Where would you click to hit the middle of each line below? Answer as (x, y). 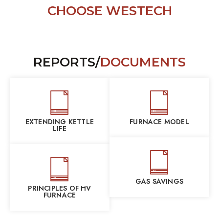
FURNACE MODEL (159, 121)
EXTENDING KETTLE (60, 121)
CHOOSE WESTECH (109, 11)
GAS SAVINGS (159, 181)
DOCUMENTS (143, 62)
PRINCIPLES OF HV (60, 188)
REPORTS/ (67, 62)
